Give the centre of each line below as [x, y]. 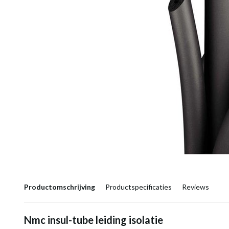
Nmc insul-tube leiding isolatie [95, 220]
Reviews [196, 187]
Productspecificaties [139, 187]
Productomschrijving [60, 187]
